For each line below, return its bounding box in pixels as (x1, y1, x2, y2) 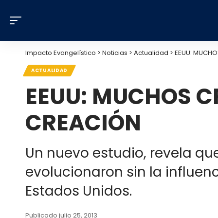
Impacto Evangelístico (25, 48, 96, 57)
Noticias (102, 48, 127, 57)
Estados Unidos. (25, 182, 132, 200)
